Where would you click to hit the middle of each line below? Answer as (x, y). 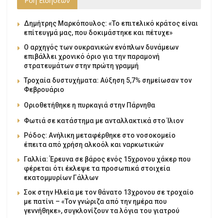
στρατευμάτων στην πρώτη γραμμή (81, 66)
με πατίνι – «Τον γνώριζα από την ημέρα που (95, 202)
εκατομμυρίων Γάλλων (61, 178)
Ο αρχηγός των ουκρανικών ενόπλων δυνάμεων (101, 47)
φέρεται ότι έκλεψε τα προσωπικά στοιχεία (97, 169)
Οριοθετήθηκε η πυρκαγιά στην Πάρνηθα (90, 105)
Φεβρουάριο (44, 90)
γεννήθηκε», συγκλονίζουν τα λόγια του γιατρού (102, 211)
